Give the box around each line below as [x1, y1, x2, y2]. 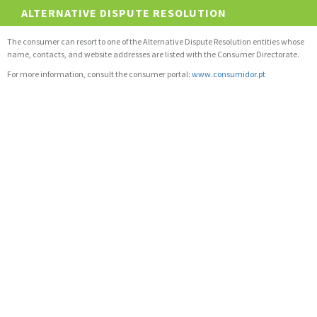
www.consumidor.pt [192, 69, 265, 79]
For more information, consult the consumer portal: [7, 69, 192, 79]
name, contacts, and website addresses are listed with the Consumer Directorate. [7, 49, 299, 59]
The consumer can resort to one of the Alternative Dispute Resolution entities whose [7, 36, 304, 47]
